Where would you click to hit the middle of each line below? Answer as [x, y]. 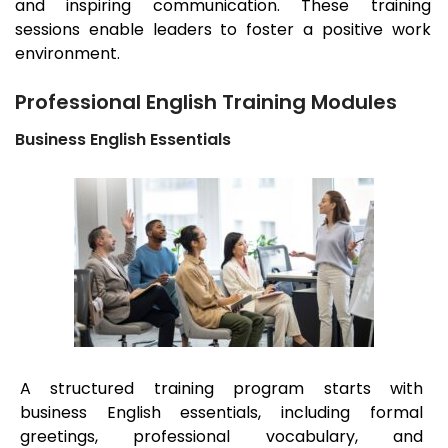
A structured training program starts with [221, 389]
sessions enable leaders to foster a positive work [223, 30]
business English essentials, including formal [221, 413]
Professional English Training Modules [206, 102]
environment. [67, 54]
